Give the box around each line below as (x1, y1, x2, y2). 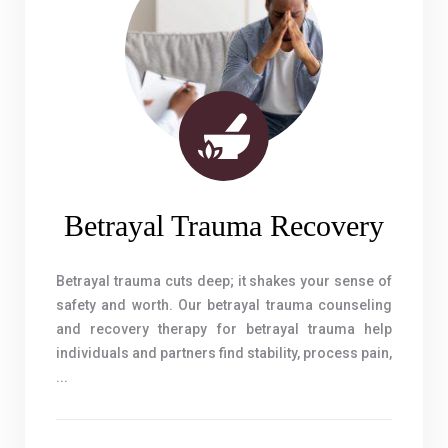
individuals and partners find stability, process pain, (56, 345, 392, 361)
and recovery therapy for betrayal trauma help (56, 321, 392, 337)
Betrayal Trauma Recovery (64, 209, 384, 242)
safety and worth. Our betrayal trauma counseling (56, 297, 392, 313)
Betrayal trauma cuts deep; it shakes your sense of (56, 273, 392, 289)
